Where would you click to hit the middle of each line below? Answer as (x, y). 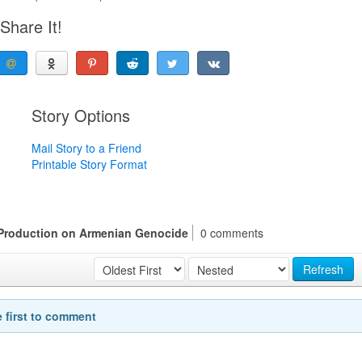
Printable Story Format (89, 164)
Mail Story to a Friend (86, 147)
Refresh (323, 269)
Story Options (80, 115)
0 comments (232, 232)
